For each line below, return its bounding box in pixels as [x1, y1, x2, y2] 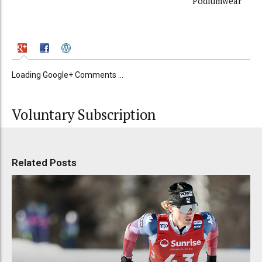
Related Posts [12, 156, 77, 168]
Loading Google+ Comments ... [12, 70, 123, 80]
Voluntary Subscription [12, 105, 156, 124]
